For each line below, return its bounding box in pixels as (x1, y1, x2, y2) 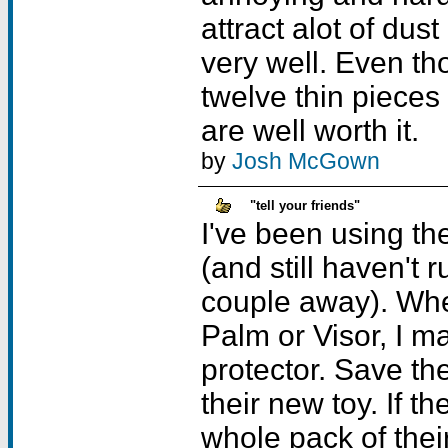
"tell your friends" (250, 198, 360, 213)
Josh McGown (232, 148, 380, 174)
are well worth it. (201, 114, 419, 147)
